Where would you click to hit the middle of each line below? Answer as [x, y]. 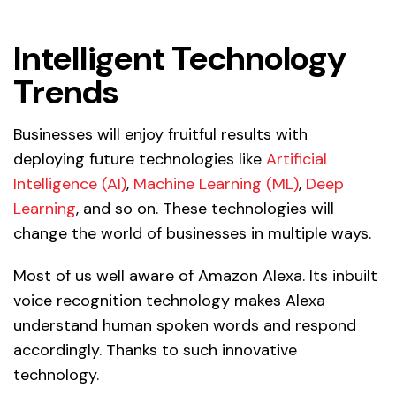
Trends [66, 92]
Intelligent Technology [180, 59]
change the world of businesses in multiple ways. [192, 234]
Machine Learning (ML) [216, 184]
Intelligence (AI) [70, 184]
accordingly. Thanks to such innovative [155, 350]
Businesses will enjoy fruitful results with [160, 135]
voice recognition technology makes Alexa [169, 301]
